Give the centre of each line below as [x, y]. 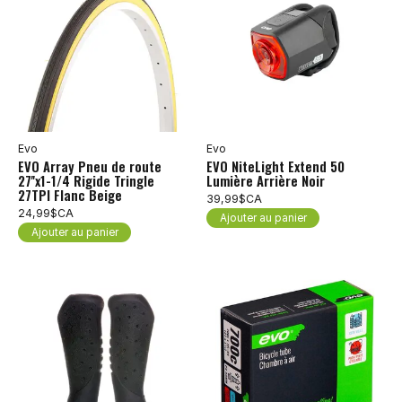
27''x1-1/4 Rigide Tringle [86, 181]
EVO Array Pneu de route [90, 166]
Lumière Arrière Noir [265, 181]
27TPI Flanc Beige [70, 195]
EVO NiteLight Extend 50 [275, 166]
